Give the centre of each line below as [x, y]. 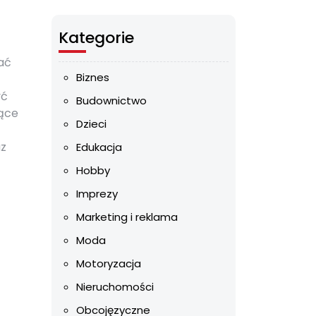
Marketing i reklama [127, 217]
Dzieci [91, 124]
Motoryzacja [109, 263]
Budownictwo [111, 101]
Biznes [93, 77]
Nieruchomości [115, 287]
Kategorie [96, 38]
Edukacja [99, 147]
